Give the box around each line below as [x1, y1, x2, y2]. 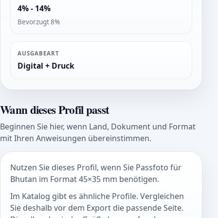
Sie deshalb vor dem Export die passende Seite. [10, 202, 183, 214]
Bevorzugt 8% [18, 17, 60, 26]
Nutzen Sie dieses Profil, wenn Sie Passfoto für [10, 162, 182, 173]
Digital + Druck [18, 60, 75, 72]
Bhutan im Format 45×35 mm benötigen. [10, 173, 159, 184]
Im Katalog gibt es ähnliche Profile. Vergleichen [10, 191, 184, 202]
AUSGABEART [18, 49, 59, 57]
